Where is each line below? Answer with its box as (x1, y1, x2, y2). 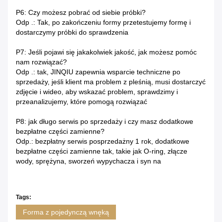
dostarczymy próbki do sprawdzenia (16, 28, 128, 37)
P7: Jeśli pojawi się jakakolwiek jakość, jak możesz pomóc (16, 48, 197, 56)
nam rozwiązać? (16, 58, 67, 66)
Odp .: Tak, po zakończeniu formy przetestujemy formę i (16, 18, 191, 27)
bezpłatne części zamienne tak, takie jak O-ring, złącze (16, 147, 187, 156)
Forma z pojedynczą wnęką (23, 208, 109, 217)
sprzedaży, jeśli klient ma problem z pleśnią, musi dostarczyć (16, 78, 206, 86)
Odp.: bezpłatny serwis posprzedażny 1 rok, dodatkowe (16, 137, 189, 146)
